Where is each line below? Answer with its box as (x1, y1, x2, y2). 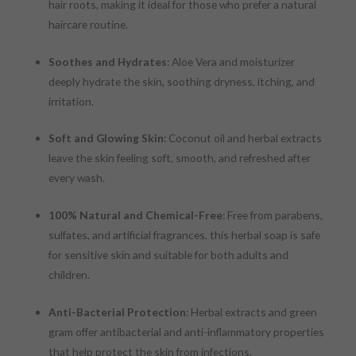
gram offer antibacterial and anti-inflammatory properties (48, 325, 325, 339)
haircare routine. (48, 17, 129, 31)
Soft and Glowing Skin (48, 131, 164, 145)
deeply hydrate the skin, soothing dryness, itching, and (48, 74, 315, 88)
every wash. (48, 171, 106, 185)
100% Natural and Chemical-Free (48, 208, 223, 222)
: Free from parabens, (222, 208, 323, 222)
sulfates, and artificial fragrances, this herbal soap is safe (48, 228, 321, 242)
